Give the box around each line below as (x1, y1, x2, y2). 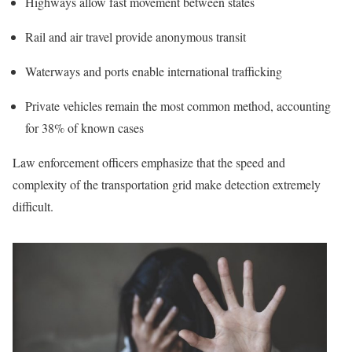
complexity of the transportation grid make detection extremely (13, 176, 321, 193)
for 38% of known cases (25, 119, 144, 137)
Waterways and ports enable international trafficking (25, 63, 282, 80)
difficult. (13, 198, 53, 215)
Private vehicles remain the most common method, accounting (25, 97, 331, 115)
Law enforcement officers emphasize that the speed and (13, 154, 285, 171)
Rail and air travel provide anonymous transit (25, 28, 246, 46)
